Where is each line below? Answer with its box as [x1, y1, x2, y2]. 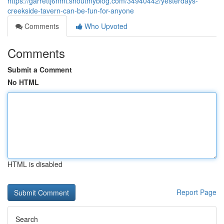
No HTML [7, 77, 39, 87]
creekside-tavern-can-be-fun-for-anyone [7, 5, 134, 15]
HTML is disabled [7, 159, 62, 169]
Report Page [176, 187, 216, 197]
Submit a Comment [7, 64, 72, 74]
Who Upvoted [82, 21, 127, 31]
